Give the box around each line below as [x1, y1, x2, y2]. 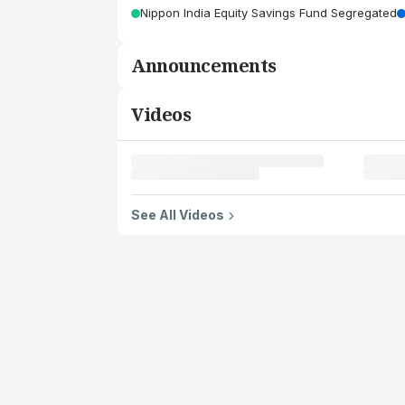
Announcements [131, 53, 277, 78]
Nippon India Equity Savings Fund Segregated [140, 5, 397, 20]
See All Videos [131, 207, 224, 222]
